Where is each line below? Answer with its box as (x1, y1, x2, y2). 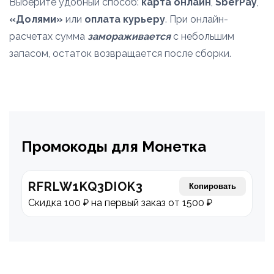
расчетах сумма (9, 31, 87, 42)
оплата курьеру (84, 13, 165, 25)
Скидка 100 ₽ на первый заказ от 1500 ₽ (28, 197, 212, 209)
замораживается (87, 31, 171, 42)
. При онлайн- (165, 13, 228, 25)
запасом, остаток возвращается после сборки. (9, 48, 231, 59)
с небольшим (171, 31, 234, 42)
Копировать (189, 182, 236, 191)
